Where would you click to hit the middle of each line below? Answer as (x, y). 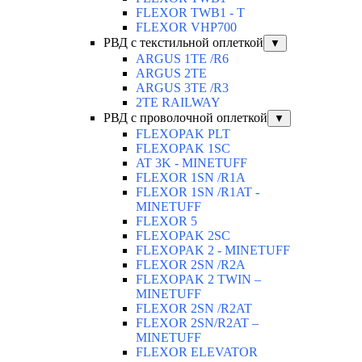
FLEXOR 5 (166, 221)
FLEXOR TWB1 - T (190, 13)
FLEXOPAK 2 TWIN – (198, 280)
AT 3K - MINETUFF (192, 163)
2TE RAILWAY (178, 103)
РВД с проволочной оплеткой (185, 118)
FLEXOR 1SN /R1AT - (198, 192)
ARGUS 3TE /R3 (182, 88)
